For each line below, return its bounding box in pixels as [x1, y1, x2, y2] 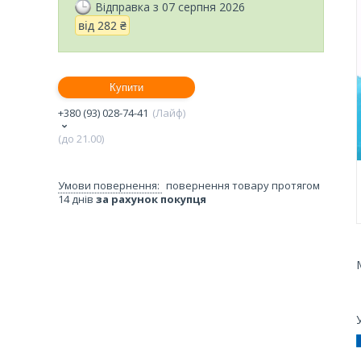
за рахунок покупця [96, 191, 206, 206]
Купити [110, 81, 143, 93]
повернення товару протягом [166, 177, 320, 193]
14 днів [58, 191, 96, 206]
